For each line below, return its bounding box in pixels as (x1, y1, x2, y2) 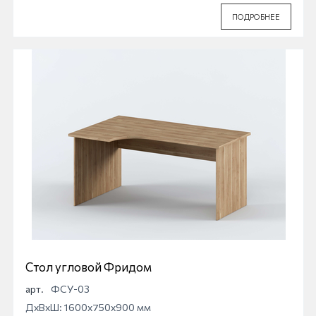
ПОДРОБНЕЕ (232, 11, 280, 21)
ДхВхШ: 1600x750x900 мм (25, 300, 151, 313)
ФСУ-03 (51, 282, 90, 295)
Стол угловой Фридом (25, 259, 152, 274)
